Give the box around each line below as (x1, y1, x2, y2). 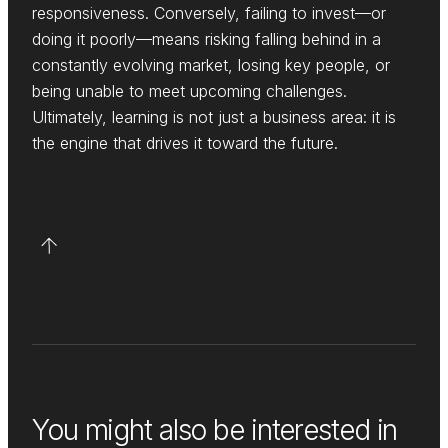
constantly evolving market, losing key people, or (32, 55, 390, 76)
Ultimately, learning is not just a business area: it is (32, 107, 396, 128)
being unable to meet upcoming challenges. (32, 81, 347, 102)
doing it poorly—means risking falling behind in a (32, 29, 381, 50)
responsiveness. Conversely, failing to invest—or (32, 3, 386, 24)
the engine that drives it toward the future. (32, 133, 338, 154)
